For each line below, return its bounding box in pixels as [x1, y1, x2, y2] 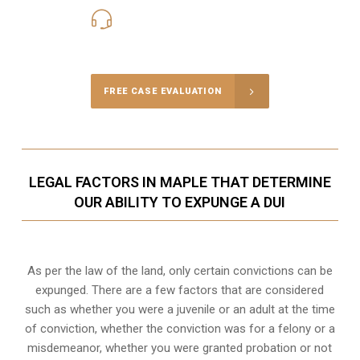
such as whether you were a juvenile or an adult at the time [24, 302, 335, 317]
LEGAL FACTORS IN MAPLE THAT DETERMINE [28, 174, 331, 191]
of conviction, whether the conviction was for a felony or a [24, 321, 335, 337]
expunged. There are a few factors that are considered [35, 283, 325, 298]
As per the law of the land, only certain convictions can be [27, 264, 333, 279]
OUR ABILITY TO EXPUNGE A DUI [74, 194, 286, 211]
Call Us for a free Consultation [99, 33, 260, 48]
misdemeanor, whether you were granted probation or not [27, 341, 333, 356]
